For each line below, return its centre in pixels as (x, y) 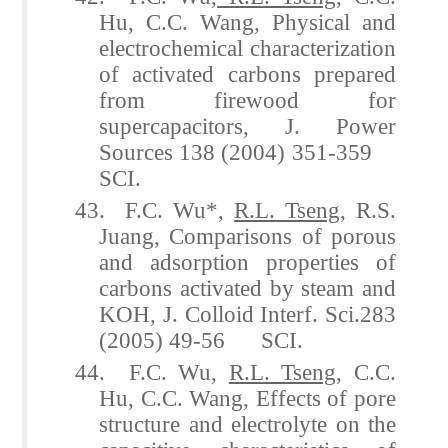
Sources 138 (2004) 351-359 (247, 151)
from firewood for (247, 99)
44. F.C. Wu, (152, 371)
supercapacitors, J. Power (247, 125)
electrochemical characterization (247, 47)
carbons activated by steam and (247, 287)
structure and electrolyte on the (247, 423)
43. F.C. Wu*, (155, 209)
